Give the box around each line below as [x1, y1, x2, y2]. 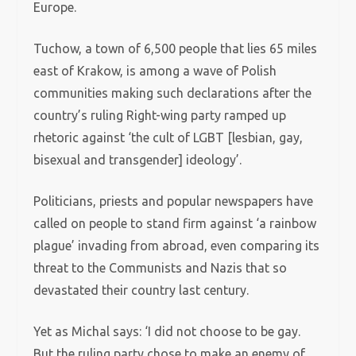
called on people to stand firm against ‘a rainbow [33, 216, 317, 230]
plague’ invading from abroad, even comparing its [33, 238, 320, 253]
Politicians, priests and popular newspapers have [33, 194, 314, 208]
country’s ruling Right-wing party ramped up [33, 108, 287, 122]
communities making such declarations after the [33, 86, 312, 100]
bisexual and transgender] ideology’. [33, 153, 246, 167]
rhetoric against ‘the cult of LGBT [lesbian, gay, [33, 130, 304, 145]
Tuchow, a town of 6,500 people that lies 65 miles [33, 41, 318, 56]
